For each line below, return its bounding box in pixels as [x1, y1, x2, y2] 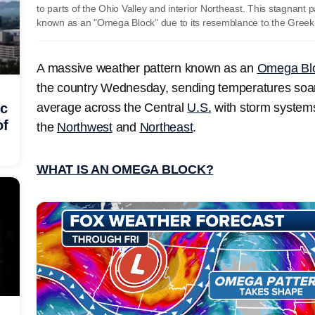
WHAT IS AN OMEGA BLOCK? [37, 162, 214, 176]
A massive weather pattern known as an [37, 60, 257, 75]
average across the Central [37, 100, 188, 115]
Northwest [57, 120, 112, 134]
